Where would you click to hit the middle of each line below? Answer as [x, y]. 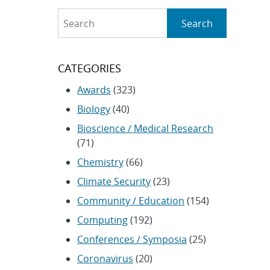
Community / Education [130, 201]
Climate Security [114, 182]
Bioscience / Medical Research [145, 129]
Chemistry [100, 162]
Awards [94, 90]
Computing [102, 220]
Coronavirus [105, 259]
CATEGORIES [89, 68]
